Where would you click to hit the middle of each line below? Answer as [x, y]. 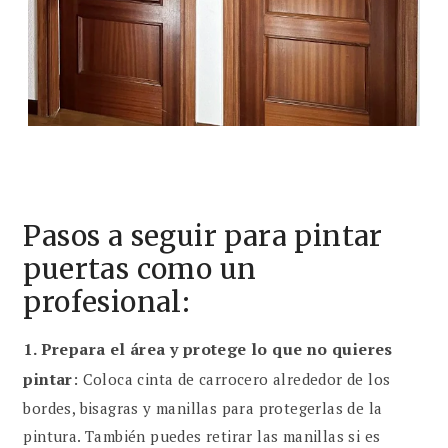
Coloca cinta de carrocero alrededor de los [234, 379]
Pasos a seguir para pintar [203, 236]
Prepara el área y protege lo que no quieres [216, 349]
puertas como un [140, 269]
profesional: [107, 302]
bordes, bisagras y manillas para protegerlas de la [203, 408]
